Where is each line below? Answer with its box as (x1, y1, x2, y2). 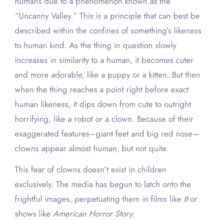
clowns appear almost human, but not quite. (14, 142, 168, 155)
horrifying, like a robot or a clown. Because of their (14, 113, 193, 125)
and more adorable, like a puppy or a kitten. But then (14, 69, 200, 81)
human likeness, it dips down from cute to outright (14, 98, 191, 110)
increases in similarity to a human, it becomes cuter (14, 54, 193, 66)
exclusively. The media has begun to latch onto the (14, 178, 191, 191)
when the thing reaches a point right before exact (14, 83, 189, 96)
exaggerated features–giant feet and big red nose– (14, 128, 199, 140)
